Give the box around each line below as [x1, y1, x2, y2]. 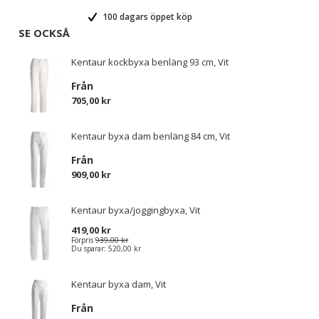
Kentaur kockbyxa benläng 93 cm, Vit [71, 56, 229, 68]
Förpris [71, 235, 93, 245]
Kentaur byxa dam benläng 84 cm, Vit [71, 130, 230, 142]
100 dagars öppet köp [100, 11, 192, 23]
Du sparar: [71, 244, 108, 253]
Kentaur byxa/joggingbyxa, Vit [71, 204, 200, 216]
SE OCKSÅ [19, 26, 70, 40]
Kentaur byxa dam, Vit [71, 278, 166, 291]
